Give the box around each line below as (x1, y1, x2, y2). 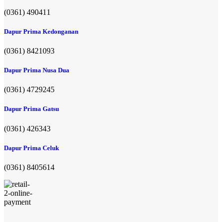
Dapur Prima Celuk (4, 144, 59, 152)
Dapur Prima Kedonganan (4, 27, 78, 35)
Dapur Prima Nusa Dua (4, 66, 69, 74)
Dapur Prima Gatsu (4, 105, 59, 113)
